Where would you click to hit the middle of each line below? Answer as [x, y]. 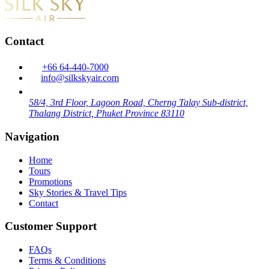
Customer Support [51, 226]
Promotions [50, 181]
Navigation [32, 136]
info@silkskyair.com [80, 78]
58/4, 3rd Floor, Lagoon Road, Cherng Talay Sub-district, [138, 103]
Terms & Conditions [67, 260]
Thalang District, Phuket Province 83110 [107, 113]
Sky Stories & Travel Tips [78, 192]
